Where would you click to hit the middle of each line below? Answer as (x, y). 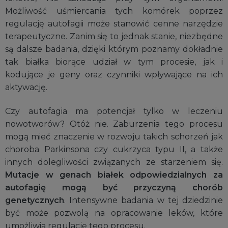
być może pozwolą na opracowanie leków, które (114, 213)
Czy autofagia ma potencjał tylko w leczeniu (114, 111)
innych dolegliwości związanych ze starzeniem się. (114, 162)
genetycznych (35, 201)
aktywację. (26, 87)
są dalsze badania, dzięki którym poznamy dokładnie (114, 49)
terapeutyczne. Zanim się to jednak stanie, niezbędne (114, 36)
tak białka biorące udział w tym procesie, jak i (114, 62)
